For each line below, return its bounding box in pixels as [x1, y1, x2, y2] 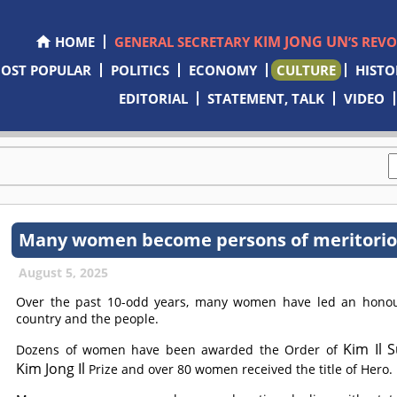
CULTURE [276, 61, 336, 79]
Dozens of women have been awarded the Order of [16, 341, 344, 358]
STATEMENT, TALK [207, 90, 325, 107]
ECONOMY [188, 61, 257, 79]
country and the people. [16, 310, 160, 327]
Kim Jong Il [16, 359, 86, 378]
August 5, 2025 [19, 264, 109, 281]
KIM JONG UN [253, 32, 348, 51]
